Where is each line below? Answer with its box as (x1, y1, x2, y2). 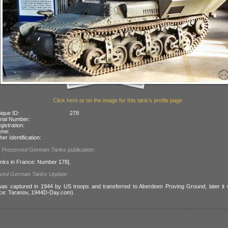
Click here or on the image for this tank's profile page (52, 97, 182, 103)
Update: (47, 171, 68, 178)
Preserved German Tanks (2, 147, 66, 153)
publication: (66, 147, 95, 153)
